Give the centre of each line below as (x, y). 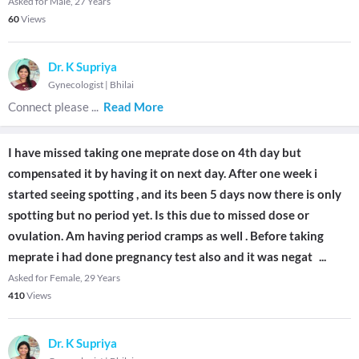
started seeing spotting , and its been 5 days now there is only (175, 194)
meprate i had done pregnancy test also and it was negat (160, 256)
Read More (133, 107)
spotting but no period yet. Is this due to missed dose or (159, 215)
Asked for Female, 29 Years (64, 278)
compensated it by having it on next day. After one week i (163, 173)
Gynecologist (76, 85)
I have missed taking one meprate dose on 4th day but (155, 152)
